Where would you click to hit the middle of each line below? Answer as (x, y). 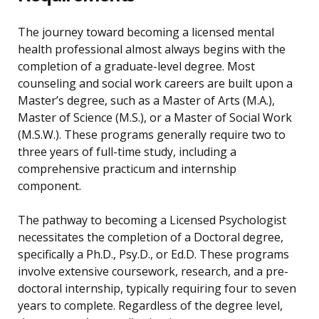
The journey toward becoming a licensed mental (146, 32)
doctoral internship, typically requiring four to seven (157, 289)
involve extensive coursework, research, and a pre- (153, 272)
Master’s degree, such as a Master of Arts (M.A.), (146, 101)
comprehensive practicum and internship (127, 169)
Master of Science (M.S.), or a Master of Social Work (155, 118)
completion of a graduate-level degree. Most (136, 67)
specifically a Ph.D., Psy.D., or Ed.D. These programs (153, 255)
